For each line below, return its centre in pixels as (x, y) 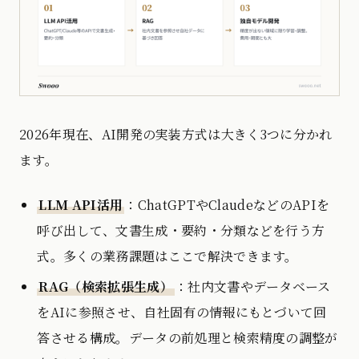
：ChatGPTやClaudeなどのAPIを (227, 205)
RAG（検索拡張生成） (106, 287)
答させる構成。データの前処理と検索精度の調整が (188, 338)
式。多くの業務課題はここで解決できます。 (167, 256)
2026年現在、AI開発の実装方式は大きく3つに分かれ (176, 135)
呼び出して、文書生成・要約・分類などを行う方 (181, 231)
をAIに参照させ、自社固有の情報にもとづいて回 (182, 313)
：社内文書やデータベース (252, 287)
